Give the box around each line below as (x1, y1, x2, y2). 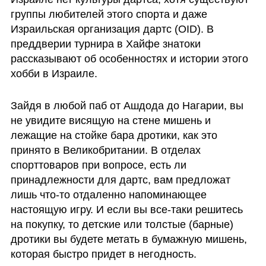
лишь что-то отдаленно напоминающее (10, 188, 207, 201)
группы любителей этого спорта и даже (10, 8, 207, 20)
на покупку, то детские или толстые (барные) (10, 218, 233, 230)
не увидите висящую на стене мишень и (10, 114, 211, 126)
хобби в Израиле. (10, 68, 100, 80)
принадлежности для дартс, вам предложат (10, 173, 230, 186)
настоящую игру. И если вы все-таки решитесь (10, 203, 243, 216)
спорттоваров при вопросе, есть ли (10, 159, 186, 171)
